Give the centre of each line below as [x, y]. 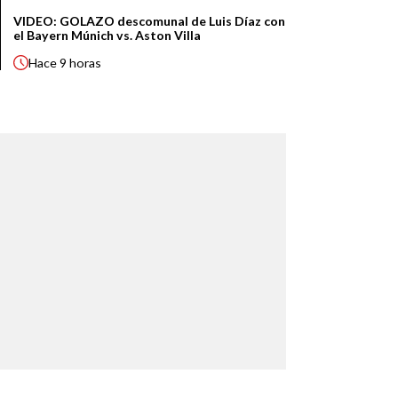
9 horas [81, 63]
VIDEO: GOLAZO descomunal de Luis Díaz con [150, 21]
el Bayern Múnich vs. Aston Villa [107, 36]
